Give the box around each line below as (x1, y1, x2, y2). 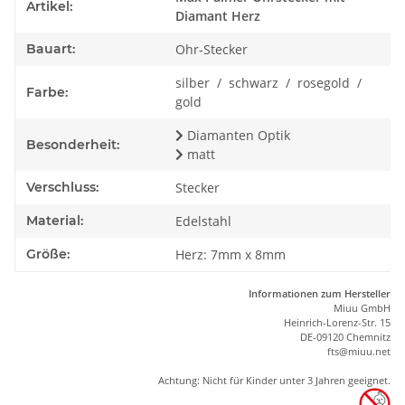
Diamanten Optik (184, 127, 290, 145)
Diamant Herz (175, 7, 260, 25)
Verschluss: (26, 179, 99, 196)
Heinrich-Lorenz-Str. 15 (284, 316, 391, 330)
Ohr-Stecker (175, 41, 248, 59)
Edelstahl (175, 212, 231, 231)
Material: (26, 212, 83, 230)
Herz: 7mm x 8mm (175, 246, 286, 264)
